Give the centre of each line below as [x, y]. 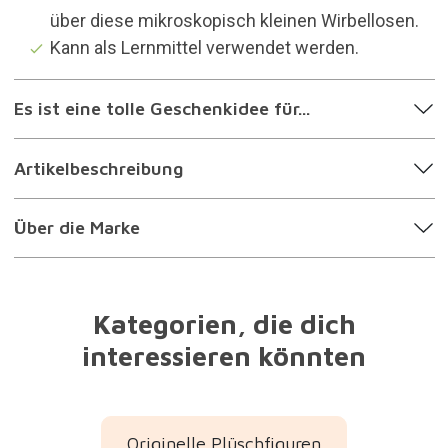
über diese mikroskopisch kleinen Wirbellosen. [234, 20]
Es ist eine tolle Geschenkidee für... [161, 109]
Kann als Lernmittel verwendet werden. [204, 47]
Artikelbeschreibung [98, 168]
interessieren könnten [224, 356]
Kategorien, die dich [224, 324]
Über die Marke [76, 228]
